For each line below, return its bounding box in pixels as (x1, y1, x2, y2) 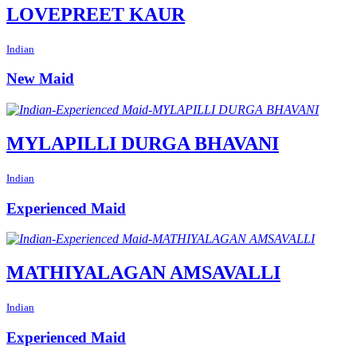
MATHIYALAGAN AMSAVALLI (6, 262, 280, 284)
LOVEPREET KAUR (6, 3, 185, 25)
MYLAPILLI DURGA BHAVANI (6, 132, 279, 154)
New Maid (6, 70, 74, 88)
